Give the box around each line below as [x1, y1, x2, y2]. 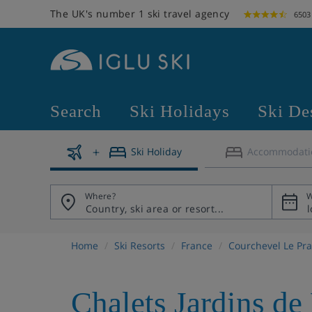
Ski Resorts [114, 239, 165, 252]
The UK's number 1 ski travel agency [50, 7, 230, 20]
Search [50, 102, 102, 120]
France [181, 239, 212, 252]
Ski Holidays [130, 102, 230, 120]
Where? [85, 190, 116, 202]
